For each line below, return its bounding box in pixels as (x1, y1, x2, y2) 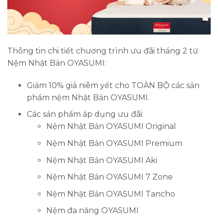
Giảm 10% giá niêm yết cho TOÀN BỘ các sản (27, 80, 200, 90)
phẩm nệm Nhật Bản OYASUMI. (27, 92, 149, 102)
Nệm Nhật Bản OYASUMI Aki (46, 155, 157, 165)
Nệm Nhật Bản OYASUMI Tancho (46, 189, 175, 199)
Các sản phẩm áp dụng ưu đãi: (27, 109, 144, 119)
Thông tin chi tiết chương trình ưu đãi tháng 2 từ (7, 46, 198, 55)
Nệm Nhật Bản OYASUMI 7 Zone (46, 172, 173, 182)
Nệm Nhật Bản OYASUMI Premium (46, 138, 182, 148)
